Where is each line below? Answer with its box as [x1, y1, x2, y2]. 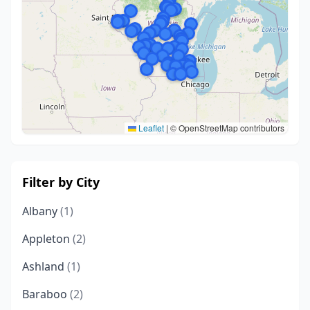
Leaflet [136, 122, 164, 134]
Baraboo [22, 286, 70, 302]
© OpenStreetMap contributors [168, 122, 284, 134]
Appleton [22, 231, 73, 246]
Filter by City [22, 174, 100, 190]
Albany [22, 203, 60, 219]
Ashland [22, 259, 67, 274]
